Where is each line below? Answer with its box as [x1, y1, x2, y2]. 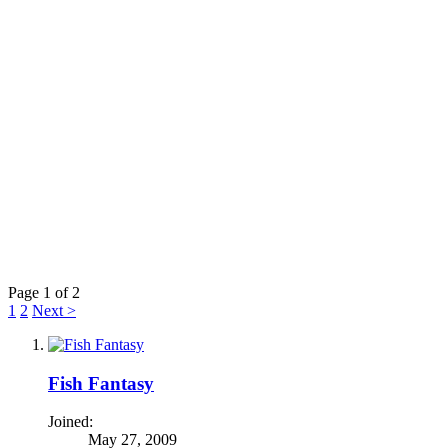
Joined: [48, 413, 93, 431]
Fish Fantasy [48, 372, 154, 394]
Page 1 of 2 [8, 283, 80, 301]
